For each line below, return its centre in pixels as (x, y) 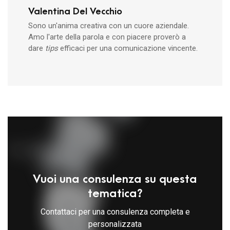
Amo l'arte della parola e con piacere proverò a (107, 37)
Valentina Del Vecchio (75, 12)
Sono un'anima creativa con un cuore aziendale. (109, 26)
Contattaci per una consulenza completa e (115, 212)
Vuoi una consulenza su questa (115, 179)
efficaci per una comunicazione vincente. (129, 49)
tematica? (115, 194)
